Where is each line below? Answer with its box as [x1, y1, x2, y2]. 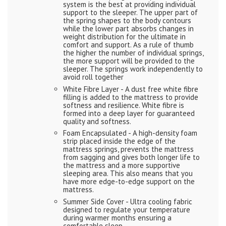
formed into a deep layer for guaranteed [63, 108, 195, 118]
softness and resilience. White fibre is [63, 100, 184, 110]
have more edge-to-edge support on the [63, 177, 195, 187]
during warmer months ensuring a [63, 212, 172, 222]
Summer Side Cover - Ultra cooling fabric [63, 196, 192, 206]
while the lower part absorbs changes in [63, 24, 194, 34]
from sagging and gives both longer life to [63, 152, 200, 162]
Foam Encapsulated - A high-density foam [63, 128, 197, 138]
